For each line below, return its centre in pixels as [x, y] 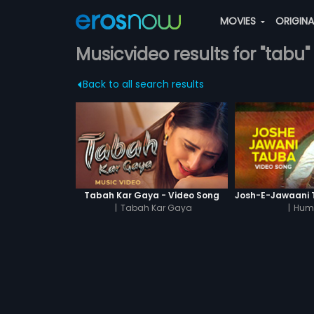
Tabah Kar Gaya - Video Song [151, 195]
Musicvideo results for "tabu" [192, 54]
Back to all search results [143, 84]
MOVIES [239, 21]
